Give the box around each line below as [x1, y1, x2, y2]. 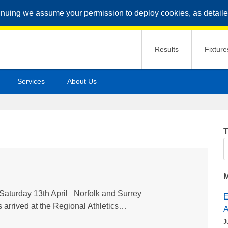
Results [155, 45, 179, 53]
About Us [67, 77, 97, 85]
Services [17, 77, 45, 85]
